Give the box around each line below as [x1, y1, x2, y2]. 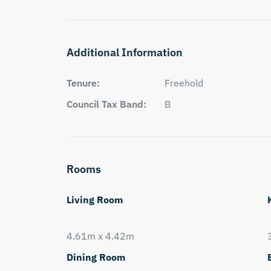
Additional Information [66, 45, 183, 59]
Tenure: [66, 77, 100, 89]
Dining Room [66, 251, 125, 263]
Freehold [165, 77, 203, 89]
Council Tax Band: [66, 98, 146, 110]
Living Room [66, 194, 123, 206]
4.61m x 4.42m [66, 230, 134, 242]
